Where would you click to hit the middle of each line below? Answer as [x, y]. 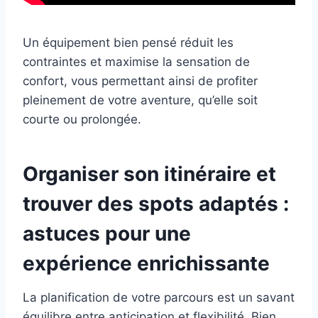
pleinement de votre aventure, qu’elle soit [140, 100]
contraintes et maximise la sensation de [136, 62]
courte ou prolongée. [82, 120]
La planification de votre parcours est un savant [159, 298]
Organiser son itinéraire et [149, 174]
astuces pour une [107, 234]
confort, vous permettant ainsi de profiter [140, 81]
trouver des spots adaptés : [156, 204]
